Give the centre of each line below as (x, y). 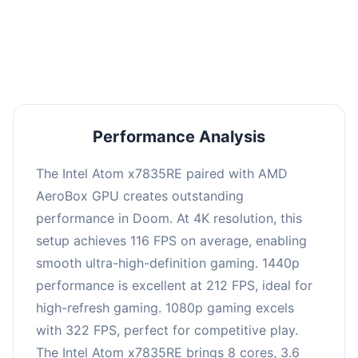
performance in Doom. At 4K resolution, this (169, 218)
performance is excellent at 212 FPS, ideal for (174, 285)
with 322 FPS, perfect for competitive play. (167, 330)
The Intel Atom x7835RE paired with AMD (162, 173)
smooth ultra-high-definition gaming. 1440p (168, 263)
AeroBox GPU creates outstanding (140, 195)
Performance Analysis (179, 136)
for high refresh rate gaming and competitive (179, 17)
